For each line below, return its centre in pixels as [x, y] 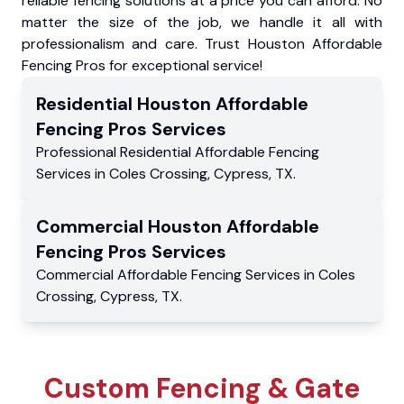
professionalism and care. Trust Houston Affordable [202, 43]
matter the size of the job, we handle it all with [202, 22]
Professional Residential [115, 151]
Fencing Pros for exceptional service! [142, 65]
